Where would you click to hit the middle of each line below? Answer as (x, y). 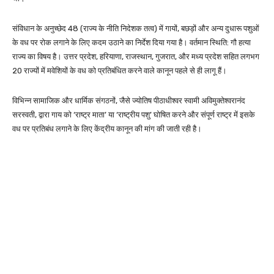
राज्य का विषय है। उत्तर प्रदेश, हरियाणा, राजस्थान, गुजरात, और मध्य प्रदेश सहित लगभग (136, 56)
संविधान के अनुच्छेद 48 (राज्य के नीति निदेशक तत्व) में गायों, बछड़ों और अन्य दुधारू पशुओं (136, 28)
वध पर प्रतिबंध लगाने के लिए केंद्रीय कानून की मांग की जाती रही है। (107, 128)
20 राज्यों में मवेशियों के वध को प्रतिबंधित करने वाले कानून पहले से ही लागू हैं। (120, 70)
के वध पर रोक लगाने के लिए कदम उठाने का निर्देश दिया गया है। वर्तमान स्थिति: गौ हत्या (131, 42)
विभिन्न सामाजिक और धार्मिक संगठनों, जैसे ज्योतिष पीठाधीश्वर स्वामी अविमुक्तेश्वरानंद (129, 100)
